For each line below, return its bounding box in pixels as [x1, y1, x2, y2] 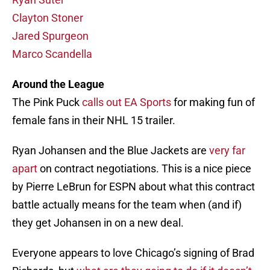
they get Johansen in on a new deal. [12, 216, 184, 230]
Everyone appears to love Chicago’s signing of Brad [12, 246, 254, 260]
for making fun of [171, 96, 255, 109]
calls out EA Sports [82, 96, 171, 109]
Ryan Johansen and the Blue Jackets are [12, 144, 209, 157]
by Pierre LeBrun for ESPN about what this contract [12, 180, 255, 193]
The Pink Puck [12, 96, 82, 109]
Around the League [12, 78, 104, 91]
